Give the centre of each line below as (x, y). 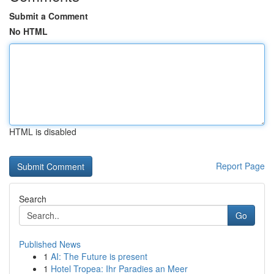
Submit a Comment (49, 16)
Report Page (240, 166)
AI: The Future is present (99, 256)
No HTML (28, 31)
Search (33, 199)
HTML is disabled (43, 131)
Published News (50, 244)
